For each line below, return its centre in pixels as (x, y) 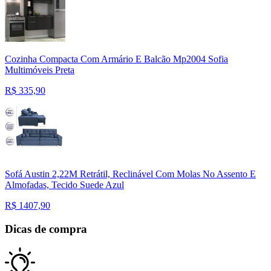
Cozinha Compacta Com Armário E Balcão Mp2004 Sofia (116, 59)
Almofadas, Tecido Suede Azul (64, 185)
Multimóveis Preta (40, 70)
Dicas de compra (46, 229)
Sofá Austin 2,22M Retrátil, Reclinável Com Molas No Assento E (130, 174)
